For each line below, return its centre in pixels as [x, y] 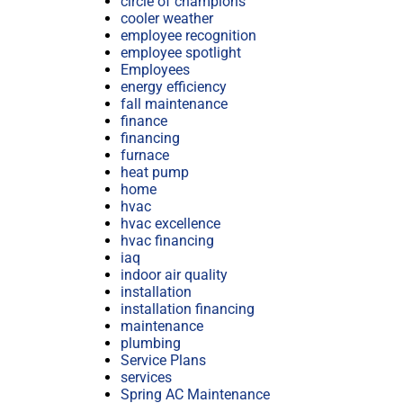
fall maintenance [174, 104]
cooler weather [167, 19]
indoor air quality [174, 275]
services [146, 378]
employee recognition [188, 36]
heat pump [155, 173]
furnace [145, 156]
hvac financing [167, 241]
